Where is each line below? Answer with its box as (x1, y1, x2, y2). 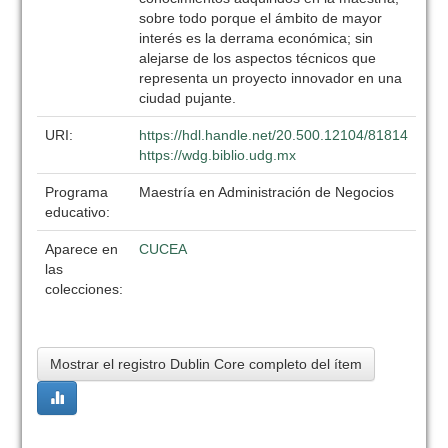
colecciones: (45, 281, 124, 297)
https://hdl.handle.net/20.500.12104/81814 (139, 127, 409, 143)
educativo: (45, 204, 115, 220)
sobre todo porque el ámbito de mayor (139, 10, 383, 26)
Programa (45, 184, 109, 200)
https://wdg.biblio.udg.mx (139, 147, 297, 163)
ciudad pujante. (139, 90, 237, 106)
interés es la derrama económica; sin (139, 30, 374, 46)
